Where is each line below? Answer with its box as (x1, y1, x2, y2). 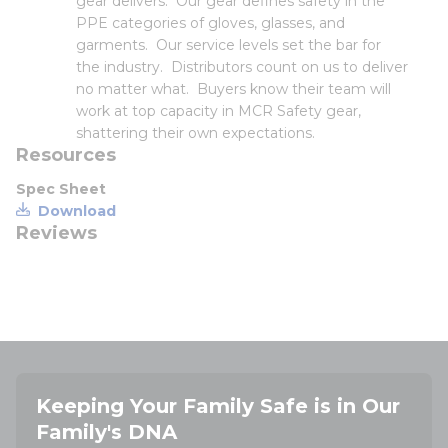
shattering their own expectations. (76, 124, 315, 142)
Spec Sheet (16, 180, 106, 198)
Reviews (16, 222, 97, 244)
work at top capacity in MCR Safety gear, (76, 102, 361, 120)
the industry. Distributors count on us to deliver (76, 58, 408, 76)
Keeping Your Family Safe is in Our (36, 394, 400, 418)
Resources (16, 144, 116, 166)
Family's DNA (36, 420, 177, 444)
